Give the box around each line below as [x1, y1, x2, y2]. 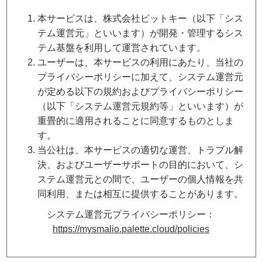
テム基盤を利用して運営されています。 [37, 43, 206, 53]
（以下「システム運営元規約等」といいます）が [37, 101, 244, 111]
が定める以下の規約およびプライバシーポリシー [37, 87, 244, 96]
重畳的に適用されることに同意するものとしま [37, 116, 235, 126]
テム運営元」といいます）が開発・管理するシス [37, 28, 244, 38]
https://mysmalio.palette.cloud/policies [53, 224, 210, 234]
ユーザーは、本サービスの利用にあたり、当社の [37, 57, 244, 67]
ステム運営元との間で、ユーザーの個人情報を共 [37, 174, 244, 184]
